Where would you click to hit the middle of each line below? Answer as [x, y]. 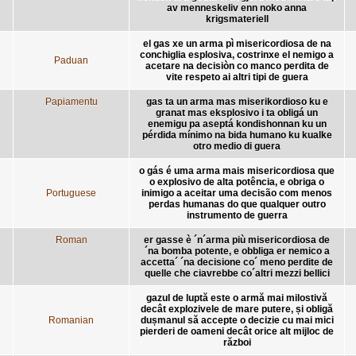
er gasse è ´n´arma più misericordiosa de [237, 240]
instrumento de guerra [237, 215]
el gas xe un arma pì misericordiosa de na [237, 43]
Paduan [71, 60]
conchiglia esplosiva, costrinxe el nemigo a [237, 54]
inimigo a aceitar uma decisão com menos [237, 193]
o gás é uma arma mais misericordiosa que [237, 170]
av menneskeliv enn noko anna [237, 8]
